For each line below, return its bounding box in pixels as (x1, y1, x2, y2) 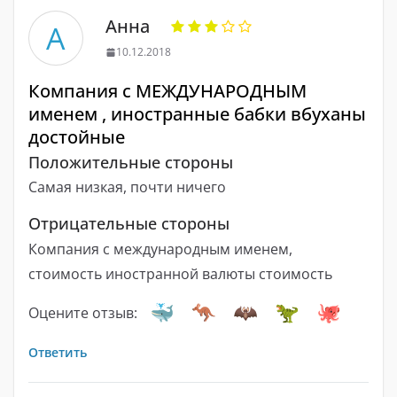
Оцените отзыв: (28, 303, 137, 323)
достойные (28, 125, 125, 150)
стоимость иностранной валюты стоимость (28, 264, 332, 284)
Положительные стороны (28, 151, 233, 173)
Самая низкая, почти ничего (28, 177, 226, 198)
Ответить (28, 344, 87, 362)
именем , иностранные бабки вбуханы (28, 102, 366, 127)
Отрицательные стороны (28, 213, 230, 235)
